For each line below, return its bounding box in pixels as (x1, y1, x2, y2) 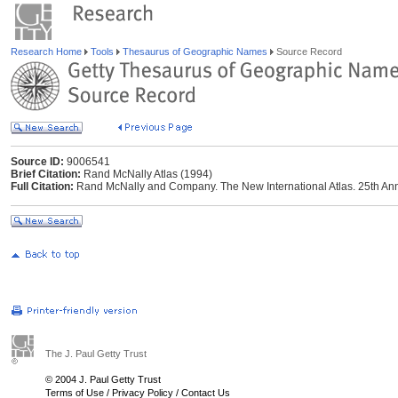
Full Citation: (11, 180, 74, 193)
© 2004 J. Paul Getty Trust (45, 374, 161, 385)
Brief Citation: (11, 168, 81, 180)
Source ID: (11, 155, 64, 168)
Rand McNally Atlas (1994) (81, 168, 212, 180)
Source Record (274, 46, 342, 57)
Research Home (11, 46, 84, 57)
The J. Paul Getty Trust (45, 348, 147, 359)
